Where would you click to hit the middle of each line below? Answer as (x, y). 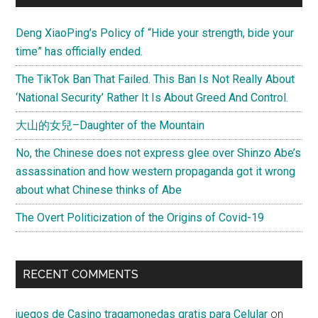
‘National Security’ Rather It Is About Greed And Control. (152, 97)
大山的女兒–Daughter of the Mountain (110, 125)
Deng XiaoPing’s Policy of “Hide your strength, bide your (155, 33)
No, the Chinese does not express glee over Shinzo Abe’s (159, 153)
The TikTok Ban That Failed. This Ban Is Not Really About (155, 79)
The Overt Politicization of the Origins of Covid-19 (140, 217)
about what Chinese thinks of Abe (99, 190)
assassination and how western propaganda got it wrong (156, 171)
